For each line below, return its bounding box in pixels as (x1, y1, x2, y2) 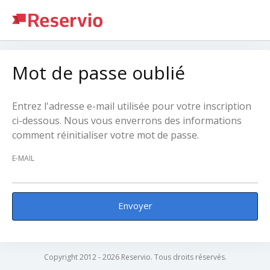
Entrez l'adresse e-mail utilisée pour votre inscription (12, 99, 251, 113)
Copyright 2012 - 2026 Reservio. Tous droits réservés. (43, 252, 227, 263)
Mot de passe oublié (12, 60, 185, 85)
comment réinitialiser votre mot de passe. (12, 128, 199, 142)
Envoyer (118, 199, 152, 212)
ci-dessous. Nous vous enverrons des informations (12, 114, 242, 127)
